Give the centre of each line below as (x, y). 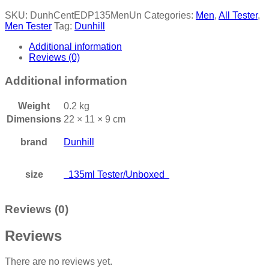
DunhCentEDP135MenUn (86, 16)
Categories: (170, 16)
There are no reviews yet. (59, 262)
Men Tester (28, 26)
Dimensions (34, 119)
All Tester (238, 16)
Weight (34, 106)
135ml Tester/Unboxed (116, 174)
